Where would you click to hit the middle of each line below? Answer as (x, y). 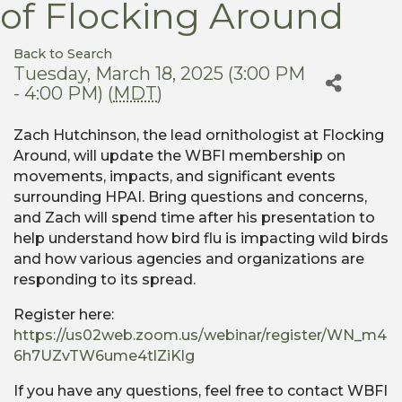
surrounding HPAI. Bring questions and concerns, (190, 197)
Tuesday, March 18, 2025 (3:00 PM (159, 73)
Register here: (64, 315)
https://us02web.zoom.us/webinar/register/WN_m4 (200, 336)
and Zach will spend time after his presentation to (194, 218)
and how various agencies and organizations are (189, 259)
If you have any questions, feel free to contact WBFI (201, 391)
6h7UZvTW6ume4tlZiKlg (104, 356)
